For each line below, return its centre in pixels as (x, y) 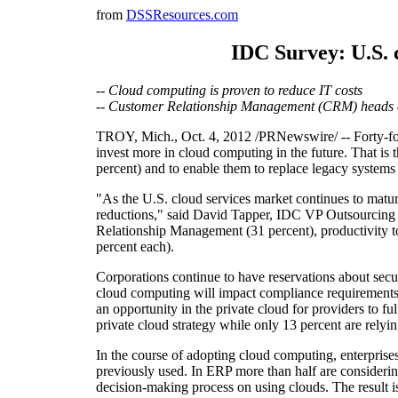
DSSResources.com (182, 15)
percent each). (135, 246)
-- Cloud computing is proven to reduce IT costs (229, 90)
